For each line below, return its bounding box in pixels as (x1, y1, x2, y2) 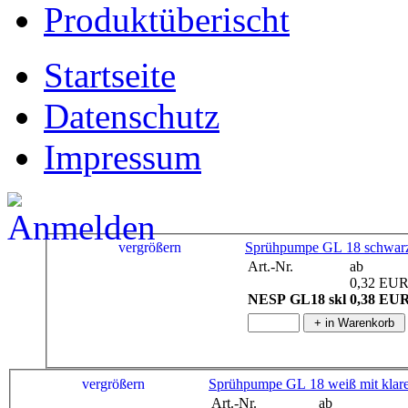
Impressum (44, 137, 201, 177)
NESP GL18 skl (248, 291, 346, 308)
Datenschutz (44, 96, 219, 136)
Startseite (44, 55, 176, 95)
